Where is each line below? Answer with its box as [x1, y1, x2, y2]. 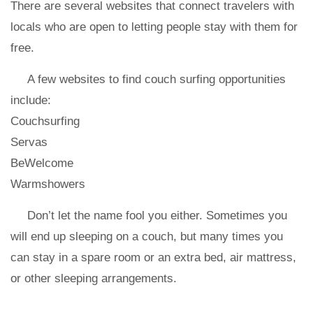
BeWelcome [10, 156, 73, 170]
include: [10, 94, 51, 107]
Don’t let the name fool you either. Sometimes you [27, 209, 287, 222]
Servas [10, 136, 48, 149]
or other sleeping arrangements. [10, 272, 180, 285]
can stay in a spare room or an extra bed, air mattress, [10, 251, 296, 264]
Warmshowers [10, 177, 89, 191]
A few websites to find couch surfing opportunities [27, 73, 286, 86]
